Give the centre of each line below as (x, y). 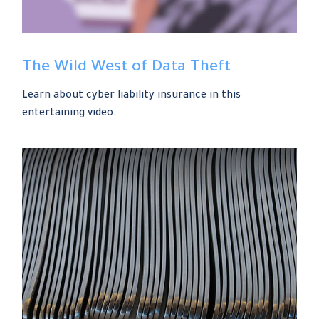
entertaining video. (70, 114)
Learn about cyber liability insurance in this (132, 96)
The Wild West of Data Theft (127, 69)
